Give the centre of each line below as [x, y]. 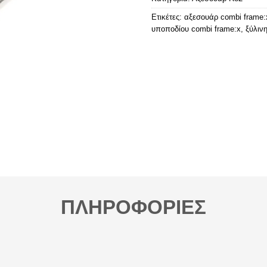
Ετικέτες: [168, 17]
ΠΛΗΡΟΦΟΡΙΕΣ [133, 207]
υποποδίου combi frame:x [196, 29]
